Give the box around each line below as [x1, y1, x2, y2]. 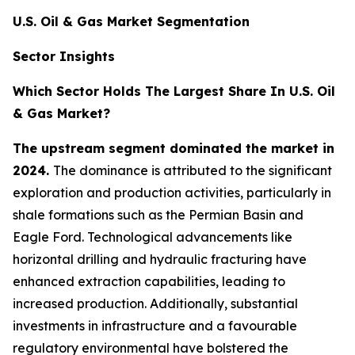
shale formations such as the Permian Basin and [13, 206, 303, 223]
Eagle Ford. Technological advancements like [13, 228, 292, 245]
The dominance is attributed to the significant [53, 162, 332, 178]
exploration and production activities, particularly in [13, 184, 331, 200]
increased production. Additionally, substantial [13, 295, 298, 311]
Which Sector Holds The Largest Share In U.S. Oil [13, 82, 335, 99]
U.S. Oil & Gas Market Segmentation [13, 13, 250, 29]
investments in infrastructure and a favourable [13, 317, 297, 334]
